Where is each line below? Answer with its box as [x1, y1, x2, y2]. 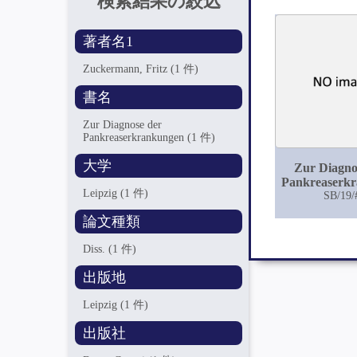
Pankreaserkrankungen [83, 131, 188, 143]
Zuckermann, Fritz [83, 63, 171, 75]
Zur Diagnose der [83, 119, 163, 131]
